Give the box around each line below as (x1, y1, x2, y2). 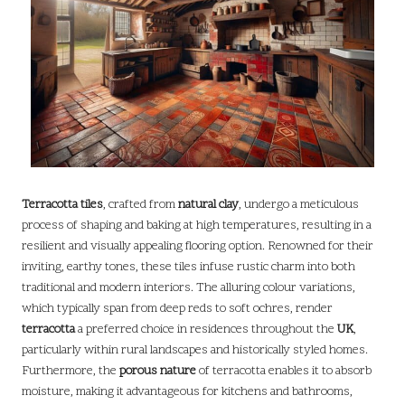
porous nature (119, 363, 196, 381)
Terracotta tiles (22, 196, 103, 214)
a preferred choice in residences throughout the (75, 321, 337, 339)
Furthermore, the (22, 363, 119, 381)
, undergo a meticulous (239, 196, 359, 214)
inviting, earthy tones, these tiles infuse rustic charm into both (22, 259, 355, 277)
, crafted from (103, 196, 178, 214)
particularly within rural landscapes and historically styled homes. (22, 342, 368, 360)
